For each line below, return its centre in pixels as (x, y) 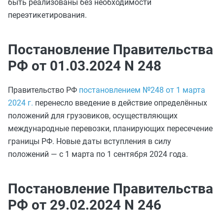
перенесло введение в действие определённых (120, 103)
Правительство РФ (43, 90)
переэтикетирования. (47, 15)
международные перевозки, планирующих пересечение (110, 129)
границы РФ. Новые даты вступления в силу (90, 141)
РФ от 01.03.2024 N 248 (85, 66)
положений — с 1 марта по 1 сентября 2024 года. (98, 154)
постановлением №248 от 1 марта (142, 90)
